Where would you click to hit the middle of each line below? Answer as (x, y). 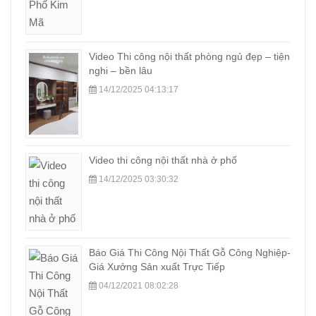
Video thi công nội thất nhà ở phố (163, 160)
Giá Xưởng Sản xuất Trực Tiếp (157, 266)
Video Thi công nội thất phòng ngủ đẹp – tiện (189, 56)
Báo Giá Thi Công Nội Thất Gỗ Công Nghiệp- (190, 252)
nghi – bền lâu (121, 70)
